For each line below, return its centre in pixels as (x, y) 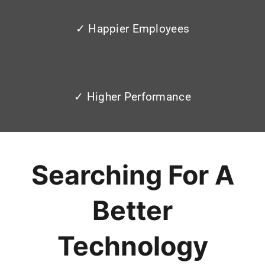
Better (132, 211)
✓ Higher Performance (132, 97)
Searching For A (132, 175)
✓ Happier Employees (132, 29)
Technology (132, 246)
